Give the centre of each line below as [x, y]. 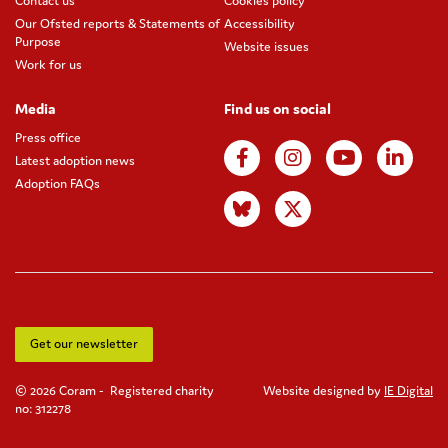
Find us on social [277, 108]
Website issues [266, 46]
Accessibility [259, 23]
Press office [48, 137]
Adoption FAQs [57, 183]
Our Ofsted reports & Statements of [117, 23]
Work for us [48, 64]
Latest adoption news [75, 160]
